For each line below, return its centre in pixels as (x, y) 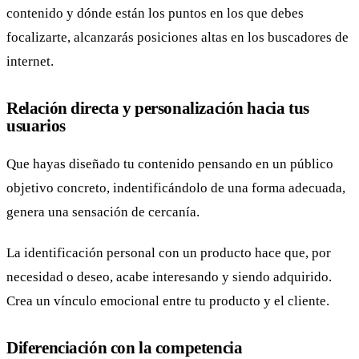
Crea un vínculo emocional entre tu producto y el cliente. (168, 301)
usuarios (36, 126)
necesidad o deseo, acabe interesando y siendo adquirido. (169, 277)
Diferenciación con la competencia (125, 348)
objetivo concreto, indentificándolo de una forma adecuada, (176, 188)
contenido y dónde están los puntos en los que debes (155, 14)
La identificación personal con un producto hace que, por (169, 253)
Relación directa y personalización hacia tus (158, 108)
